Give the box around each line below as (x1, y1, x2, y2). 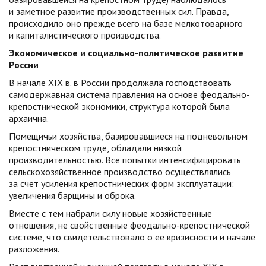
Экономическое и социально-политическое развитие (9, 47, 243, 59)
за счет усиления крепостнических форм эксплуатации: (9, 178, 234, 189)
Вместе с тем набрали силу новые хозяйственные (9, 207, 212, 219)
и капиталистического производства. (9, 29, 161, 41)
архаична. (9, 112, 49, 124)
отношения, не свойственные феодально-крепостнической (9, 219, 250, 231)
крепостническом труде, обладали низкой (9, 142, 182, 154)
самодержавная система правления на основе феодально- (9, 88, 250, 100)
